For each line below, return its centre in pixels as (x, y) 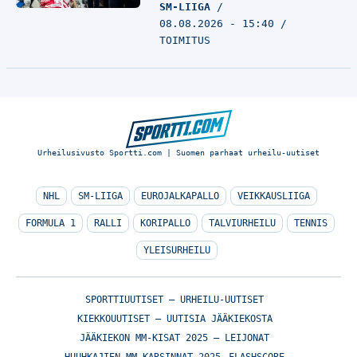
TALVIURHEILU (242, 223)
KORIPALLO (165, 223)
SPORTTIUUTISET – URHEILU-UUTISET (175, 300)
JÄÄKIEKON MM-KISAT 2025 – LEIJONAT (175, 338)
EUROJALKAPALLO (180, 196)
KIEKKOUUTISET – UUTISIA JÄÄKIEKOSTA (175, 319)
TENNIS (311, 223)
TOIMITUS (185, 40)
